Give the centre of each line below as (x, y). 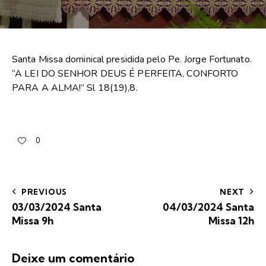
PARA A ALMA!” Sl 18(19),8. (75, 88)
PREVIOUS (44, 191)
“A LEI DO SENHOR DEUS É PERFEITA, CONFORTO (125, 74)
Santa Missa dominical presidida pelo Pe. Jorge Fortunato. (132, 60)
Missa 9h (33, 220)
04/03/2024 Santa (208, 207)
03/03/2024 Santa (57, 207)
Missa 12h (231, 220)
